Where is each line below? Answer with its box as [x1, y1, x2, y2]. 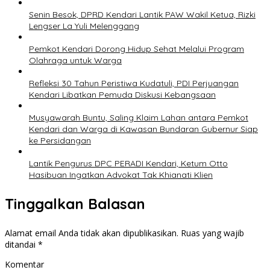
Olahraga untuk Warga [29, 55, 122, 66]
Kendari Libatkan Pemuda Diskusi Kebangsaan [29, 89, 216, 101]
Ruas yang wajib [181, 227, 244, 239]
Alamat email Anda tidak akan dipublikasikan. [5, 227, 178, 239]
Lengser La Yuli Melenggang [29, 20, 139, 32]
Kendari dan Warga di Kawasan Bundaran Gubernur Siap [29, 124, 258, 135]
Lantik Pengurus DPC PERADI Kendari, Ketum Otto [29, 158, 228, 169]
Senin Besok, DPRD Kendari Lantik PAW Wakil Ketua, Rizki [29, 9, 256, 20]
